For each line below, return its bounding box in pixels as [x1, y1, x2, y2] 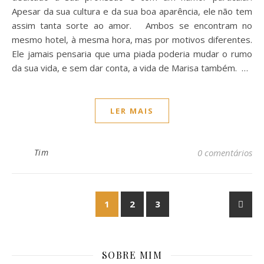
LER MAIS [110, 105, 154, 116]
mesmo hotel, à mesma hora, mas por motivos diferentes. [12, 34, 252, 45]
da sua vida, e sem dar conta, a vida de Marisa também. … [12, 62, 248, 74]
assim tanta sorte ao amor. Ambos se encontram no [12, 19, 252, 31]
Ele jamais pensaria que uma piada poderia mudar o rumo [12, 48, 252, 60]
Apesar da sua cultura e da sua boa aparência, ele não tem [12, 5, 252, 17]
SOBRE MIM [101, 249, 163, 261]
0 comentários [197, 147, 252, 159]
